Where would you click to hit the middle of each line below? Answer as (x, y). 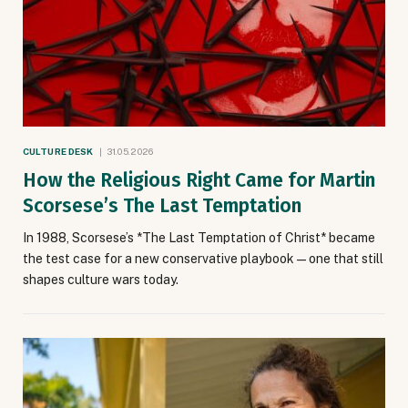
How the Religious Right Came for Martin (199, 181)
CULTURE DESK (58, 152)
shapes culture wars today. (101, 280)
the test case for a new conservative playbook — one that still (203, 259)
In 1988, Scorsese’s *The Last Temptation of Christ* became (199, 238)
